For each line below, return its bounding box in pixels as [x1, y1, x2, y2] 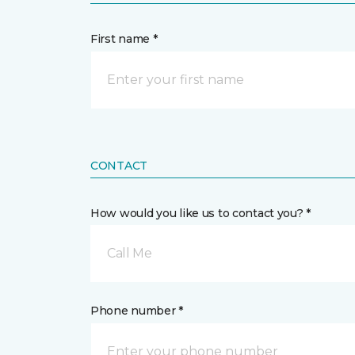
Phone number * [90, 303, 184, 318]
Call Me [107, 246, 152, 261]
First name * [90, 32, 158, 46]
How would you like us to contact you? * [90, 206, 311, 220]
